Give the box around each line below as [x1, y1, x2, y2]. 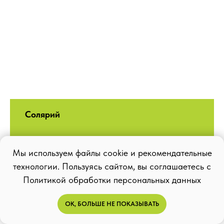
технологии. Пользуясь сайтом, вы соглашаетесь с [13, 161, 211, 172]
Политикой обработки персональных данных [23, 174, 201, 185]
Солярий [25, 109, 60, 120]
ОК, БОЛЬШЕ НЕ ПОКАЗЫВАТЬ [65, 200, 159, 208]
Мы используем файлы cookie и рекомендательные [12, 147, 212, 158]
